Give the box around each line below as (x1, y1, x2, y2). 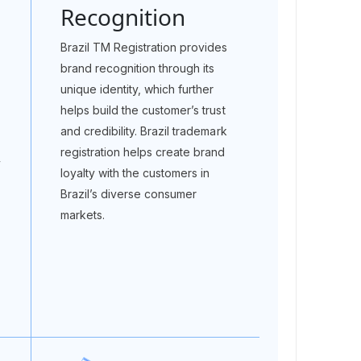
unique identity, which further (60, 82, 214, 96)
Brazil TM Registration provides (60, 40, 228, 54)
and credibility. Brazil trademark (60, 124, 227, 138)
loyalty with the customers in (60, 166, 210, 180)
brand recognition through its (60, 61, 215, 75)
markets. (60, 208, 105, 222)
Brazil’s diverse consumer (60, 187, 197, 201)
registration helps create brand (60, 145, 226, 159)
